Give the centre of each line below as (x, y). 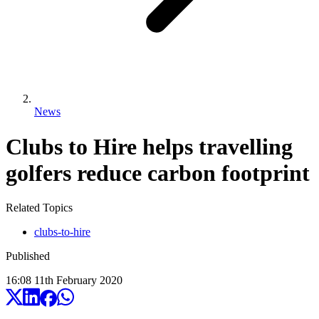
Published (28, 256)
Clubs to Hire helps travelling (149, 146)
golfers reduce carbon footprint (158, 173)
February (77, 281)
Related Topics (39, 208)
